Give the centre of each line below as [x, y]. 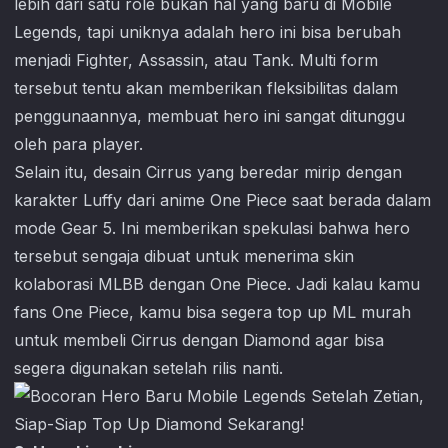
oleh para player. [78, 144]
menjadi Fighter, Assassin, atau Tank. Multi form [196, 60]
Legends [45, 32]
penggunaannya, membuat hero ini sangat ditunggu [209, 116]
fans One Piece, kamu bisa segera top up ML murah [212, 312]
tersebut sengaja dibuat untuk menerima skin [184, 256]
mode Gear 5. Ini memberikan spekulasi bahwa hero [212, 228]
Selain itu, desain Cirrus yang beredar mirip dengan [208, 172]
